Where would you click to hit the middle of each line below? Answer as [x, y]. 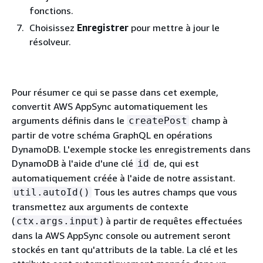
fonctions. [51, 11]
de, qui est [175, 163]
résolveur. [50, 42]
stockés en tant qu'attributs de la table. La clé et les [125, 249]
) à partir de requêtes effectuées [171, 221]
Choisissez [53, 28]
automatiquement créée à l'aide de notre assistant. [124, 178]
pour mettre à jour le [174, 28]
